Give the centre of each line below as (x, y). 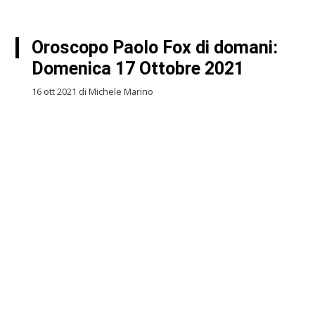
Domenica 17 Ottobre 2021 (137, 69)
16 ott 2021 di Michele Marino (92, 92)
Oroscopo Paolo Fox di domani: (154, 47)
